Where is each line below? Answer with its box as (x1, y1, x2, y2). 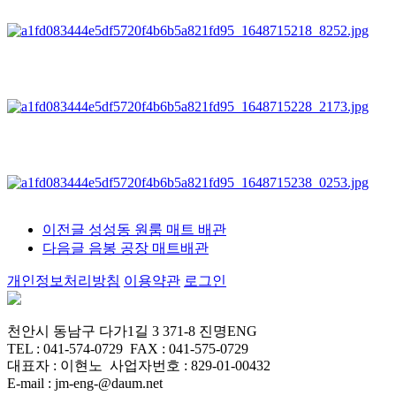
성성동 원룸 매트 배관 (85, 222, 226, 238)
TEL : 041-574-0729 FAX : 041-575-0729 (7, 341, 248, 357)
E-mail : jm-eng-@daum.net (7, 376, 163, 392)
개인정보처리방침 (7, 273, 120, 289)
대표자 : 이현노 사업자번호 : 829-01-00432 (7, 358, 270, 374)
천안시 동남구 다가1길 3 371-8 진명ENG (7, 324, 257, 339)
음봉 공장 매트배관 (85, 240, 209, 256)
